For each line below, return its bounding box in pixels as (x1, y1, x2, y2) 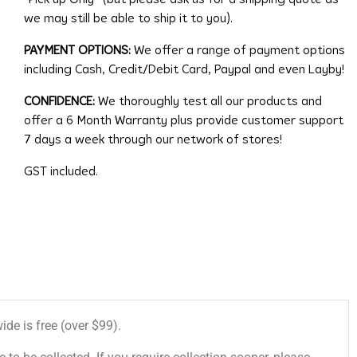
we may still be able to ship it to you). (23, 12, 233, 25)
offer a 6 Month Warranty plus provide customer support (23, 114, 343, 127)
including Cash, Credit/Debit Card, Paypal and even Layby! (23, 63, 344, 76)
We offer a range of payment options (130, 44, 345, 57)
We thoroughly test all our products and (97, 95, 322, 108)
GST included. (23, 165, 98, 178)
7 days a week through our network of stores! (23, 133, 282, 147)
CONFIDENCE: (23, 95, 98, 108)
